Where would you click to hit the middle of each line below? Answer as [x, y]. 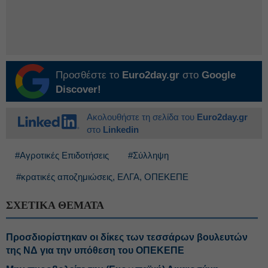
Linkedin [121, 130]
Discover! [78, 89]
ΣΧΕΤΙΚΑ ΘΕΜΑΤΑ [55, 205]
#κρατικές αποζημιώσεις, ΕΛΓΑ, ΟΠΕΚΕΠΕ [102, 177]
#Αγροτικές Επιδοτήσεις [62, 155]
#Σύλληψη [148, 155]
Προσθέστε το [89, 75]
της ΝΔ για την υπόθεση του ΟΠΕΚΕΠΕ [95, 250]
